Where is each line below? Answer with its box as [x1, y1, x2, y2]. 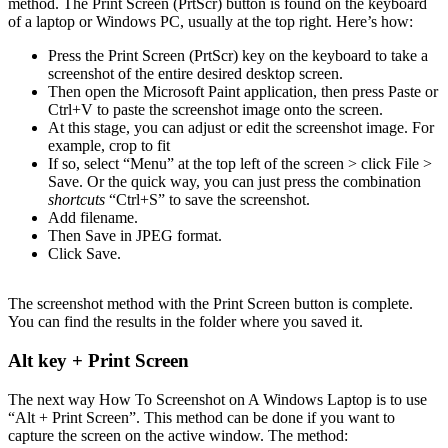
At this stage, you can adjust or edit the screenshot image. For [48, 119, 434, 137]
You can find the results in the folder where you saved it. [8, 313, 363, 331]
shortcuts [48, 191, 109, 209]
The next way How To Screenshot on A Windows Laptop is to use [8, 390, 427, 408]
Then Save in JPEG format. [48, 227, 222, 245]
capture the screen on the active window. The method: [8, 426, 348, 444]
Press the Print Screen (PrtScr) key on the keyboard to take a [48, 47, 428, 65]
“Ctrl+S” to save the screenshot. [109, 191, 310, 209]
